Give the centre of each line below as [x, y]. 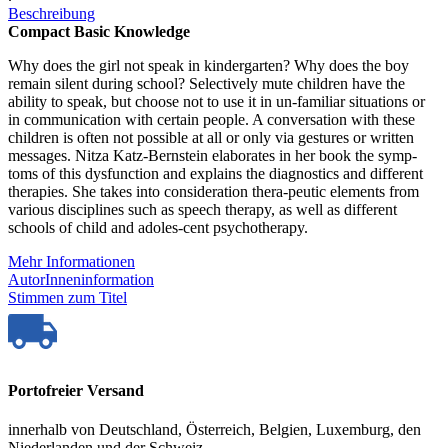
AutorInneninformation [81, 280]
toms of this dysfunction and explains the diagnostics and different [215, 174]
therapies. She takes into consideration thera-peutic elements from [213, 192]
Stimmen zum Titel [67, 298]
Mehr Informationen [71, 262]
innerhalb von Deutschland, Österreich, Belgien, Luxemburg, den [214, 429]
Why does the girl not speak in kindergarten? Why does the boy [208, 66]
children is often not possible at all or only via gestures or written [211, 138]
